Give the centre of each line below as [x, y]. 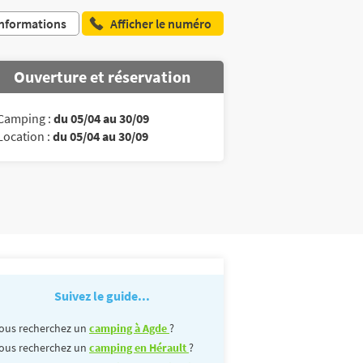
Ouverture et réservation [102, 76]
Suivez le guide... [102, 295]
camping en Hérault [139, 347]
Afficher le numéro [161, 23]
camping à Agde [129, 328]
